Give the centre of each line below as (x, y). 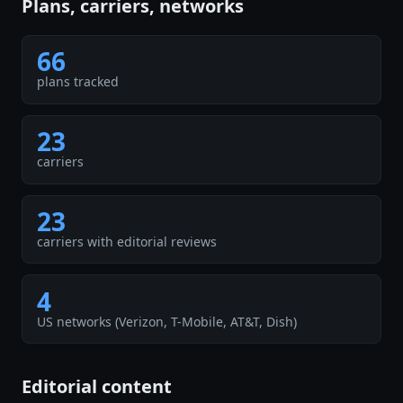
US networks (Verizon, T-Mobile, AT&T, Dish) (167, 321)
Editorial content (97, 387)
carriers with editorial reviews (127, 242)
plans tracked (78, 82)
